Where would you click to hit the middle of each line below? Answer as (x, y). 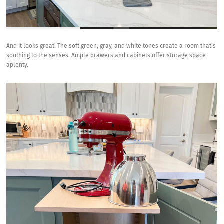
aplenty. (18, 65)
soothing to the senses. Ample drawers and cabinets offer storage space (106, 56)
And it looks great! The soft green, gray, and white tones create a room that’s (111, 46)
